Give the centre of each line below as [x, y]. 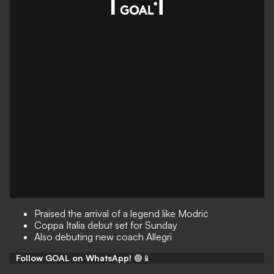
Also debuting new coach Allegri [103, 237]
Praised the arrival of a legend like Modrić [121, 213]
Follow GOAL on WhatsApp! [74, 258]
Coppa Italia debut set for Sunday [106, 225]
